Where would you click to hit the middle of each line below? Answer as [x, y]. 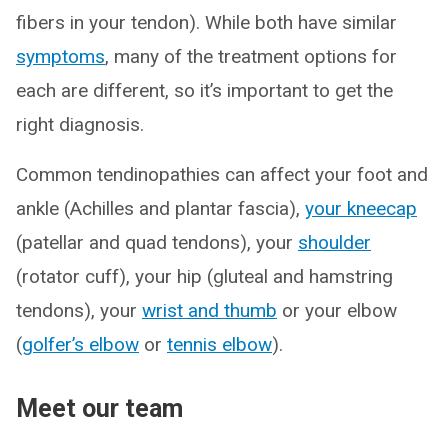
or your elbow [337, 310]
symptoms [60, 56]
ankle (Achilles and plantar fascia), [160, 208]
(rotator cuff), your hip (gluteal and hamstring [204, 276]
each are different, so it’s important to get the [204, 90]
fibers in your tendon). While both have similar [206, 22]
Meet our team [99, 408]
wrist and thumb [209, 310]
